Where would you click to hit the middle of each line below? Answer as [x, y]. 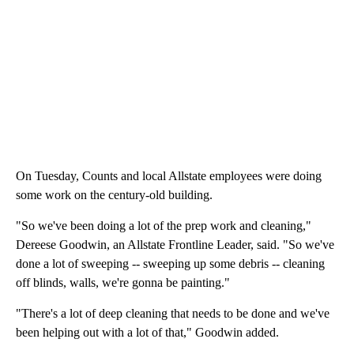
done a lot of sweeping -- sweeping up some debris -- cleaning [170, 263]
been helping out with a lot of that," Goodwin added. [147, 332]
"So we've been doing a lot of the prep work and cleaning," [164, 225]
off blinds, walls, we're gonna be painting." [123, 282]
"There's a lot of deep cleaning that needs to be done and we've [173, 313]
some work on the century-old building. [114, 194]
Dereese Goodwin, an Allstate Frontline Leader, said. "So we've [175, 244]
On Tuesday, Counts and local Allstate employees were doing [169, 175]
